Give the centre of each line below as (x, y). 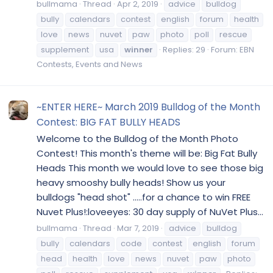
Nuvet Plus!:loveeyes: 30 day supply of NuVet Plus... (150, 212)
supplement (65, 50)
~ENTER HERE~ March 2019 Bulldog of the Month (148, 107)
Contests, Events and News (90, 65)
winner (139, 50)
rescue (233, 35)
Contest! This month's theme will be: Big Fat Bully (147, 154)
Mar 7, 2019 (138, 228)
